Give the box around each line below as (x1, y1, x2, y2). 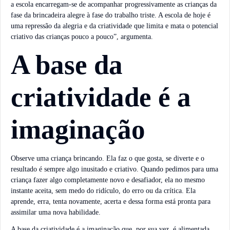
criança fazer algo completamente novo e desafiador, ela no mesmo (11, 176, 205, 184)
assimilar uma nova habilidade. (11, 208, 101, 216)
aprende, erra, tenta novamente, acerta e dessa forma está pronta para (11, 197, 210, 205)
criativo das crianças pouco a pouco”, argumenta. (11, 33, 153, 41)
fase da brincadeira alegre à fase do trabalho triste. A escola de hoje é (11, 11, 210, 20)
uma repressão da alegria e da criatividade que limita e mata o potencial (11, 22, 218, 30)
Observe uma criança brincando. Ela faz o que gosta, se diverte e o (11, 154, 204, 162)
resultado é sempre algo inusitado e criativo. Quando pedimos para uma (11, 165, 218, 173)
